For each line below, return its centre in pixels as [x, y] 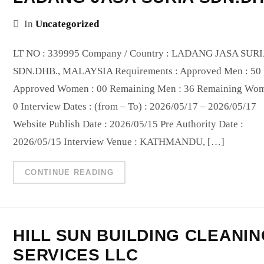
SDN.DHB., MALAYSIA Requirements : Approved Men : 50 [137, 71]
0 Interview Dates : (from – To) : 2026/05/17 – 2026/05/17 [135, 106]
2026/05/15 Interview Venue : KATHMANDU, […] [119, 141]
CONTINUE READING [69, 172]
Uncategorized [67, 24]
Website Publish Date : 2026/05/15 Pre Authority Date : [128, 124]
